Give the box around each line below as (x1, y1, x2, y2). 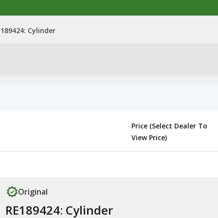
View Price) (131, 133, 167, 142)
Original (18, 186, 48, 197)
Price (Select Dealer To (131, 121, 207, 130)
